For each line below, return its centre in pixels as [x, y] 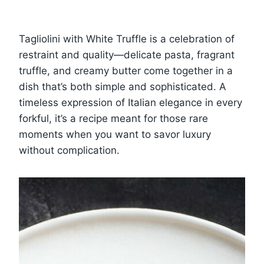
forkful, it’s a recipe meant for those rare [113, 118]
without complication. [69, 150]
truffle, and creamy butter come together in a [126, 70]
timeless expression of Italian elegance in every [131, 102]
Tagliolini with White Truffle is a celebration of [127, 39]
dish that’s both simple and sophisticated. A [123, 86]
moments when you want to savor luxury [115, 134]
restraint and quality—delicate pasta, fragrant [127, 55]
